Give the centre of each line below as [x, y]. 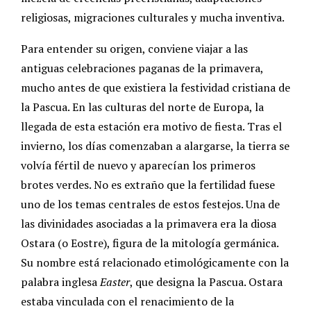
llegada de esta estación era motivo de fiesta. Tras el [151, 127]
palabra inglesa [60, 282]
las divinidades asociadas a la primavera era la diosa [149, 224]
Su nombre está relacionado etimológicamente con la [155, 263]
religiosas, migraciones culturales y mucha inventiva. [153, 18]
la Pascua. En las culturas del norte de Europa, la [142, 107]
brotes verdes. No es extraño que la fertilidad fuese [148, 185]
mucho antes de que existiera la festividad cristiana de [155, 88]
